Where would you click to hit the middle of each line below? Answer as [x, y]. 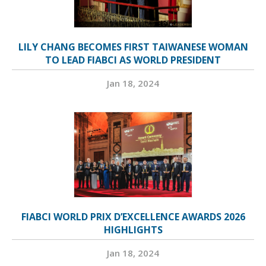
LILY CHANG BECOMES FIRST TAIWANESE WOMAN [133, 47]
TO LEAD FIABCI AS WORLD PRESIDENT [133, 60]
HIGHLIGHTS [133, 230]
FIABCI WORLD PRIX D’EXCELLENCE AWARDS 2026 [133, 217]
